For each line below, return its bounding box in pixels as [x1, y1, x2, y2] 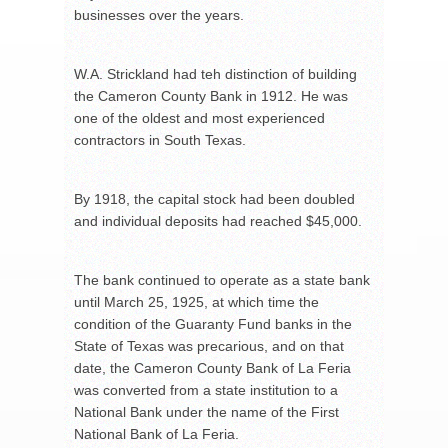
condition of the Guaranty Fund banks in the [74, 316, 352, 333]
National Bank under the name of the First [74, 404, 339, 421]
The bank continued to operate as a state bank [74, 272, 370, 289]
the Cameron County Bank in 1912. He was [74, 88, 348, 105]
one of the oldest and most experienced [74, 110, 325, 127]
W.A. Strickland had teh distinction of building [74, 66, 357, 83]
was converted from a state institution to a [74, 382, 338, 399]
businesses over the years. [74, 7, 244, 24]
